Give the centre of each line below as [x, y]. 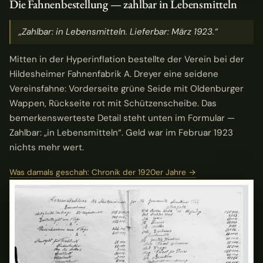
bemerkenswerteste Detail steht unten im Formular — [122, 118]
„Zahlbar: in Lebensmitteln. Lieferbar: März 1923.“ [119, 32]
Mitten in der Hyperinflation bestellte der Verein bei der [127, 60]
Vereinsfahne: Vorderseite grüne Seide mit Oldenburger [127, 89]
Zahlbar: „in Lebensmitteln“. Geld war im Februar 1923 [121, 133]
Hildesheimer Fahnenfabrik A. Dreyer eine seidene [114, 74]
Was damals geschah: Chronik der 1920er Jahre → [103, 172]
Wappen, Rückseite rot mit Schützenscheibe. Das [113, 104]
